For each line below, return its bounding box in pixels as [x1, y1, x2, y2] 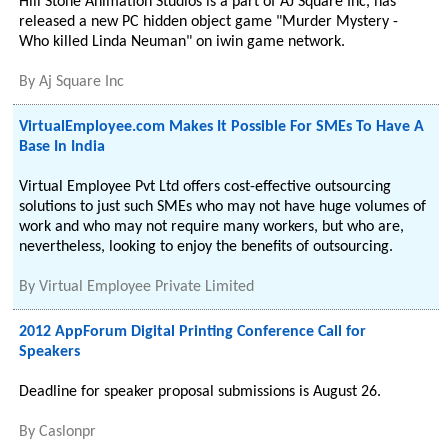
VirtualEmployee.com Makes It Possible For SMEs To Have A [19, 119, 425, 135]
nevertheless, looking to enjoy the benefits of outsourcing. [19, 239, 394, 255]
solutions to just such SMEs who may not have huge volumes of [19, 199, 427, 215]
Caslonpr [39, 424, 97, 440]
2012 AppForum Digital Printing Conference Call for [19, 324, 367, 340]
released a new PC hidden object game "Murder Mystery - [19, 14, 399, 30]
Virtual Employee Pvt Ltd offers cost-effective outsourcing [19, 179, 392, 195]
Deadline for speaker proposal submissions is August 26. [19, 384, 382, 400]
